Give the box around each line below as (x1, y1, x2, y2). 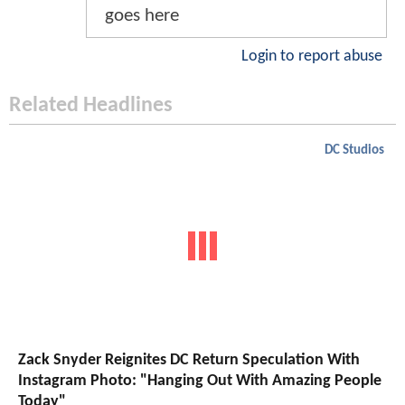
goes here (105, 5, 179, 25)
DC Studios (325, 143, 384, 157)
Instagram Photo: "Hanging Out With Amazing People (18, 372, 381, 391)
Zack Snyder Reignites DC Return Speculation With (18, 352, 360, 370)
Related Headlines (9, 94, 173, 117)
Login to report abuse (241, 48, 382, 64)
